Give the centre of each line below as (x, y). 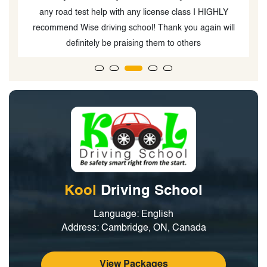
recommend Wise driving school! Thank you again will (133, 28)
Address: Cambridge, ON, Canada (133, 228)
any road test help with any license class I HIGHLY (133, 12)
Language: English (133, 214)
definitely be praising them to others (133, 43)
